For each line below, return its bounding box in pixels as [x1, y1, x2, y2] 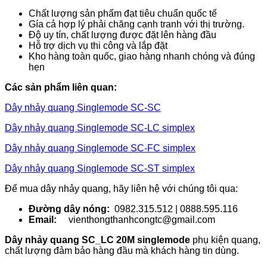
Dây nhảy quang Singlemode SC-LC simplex [5, 123, 195, 133]
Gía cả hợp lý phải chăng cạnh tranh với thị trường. [29, 19, 244, 30]
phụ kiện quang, [190, 235, 260, 246]
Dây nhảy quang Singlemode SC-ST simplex [5, 163, 195, 174]
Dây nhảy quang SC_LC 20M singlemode [5, 235, 190, 246]
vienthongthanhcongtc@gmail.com [57, 215, 215, 225]
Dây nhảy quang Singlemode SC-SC [5, 103, 161, 113]
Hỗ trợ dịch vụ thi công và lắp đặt [29, 41, 167, 51]
